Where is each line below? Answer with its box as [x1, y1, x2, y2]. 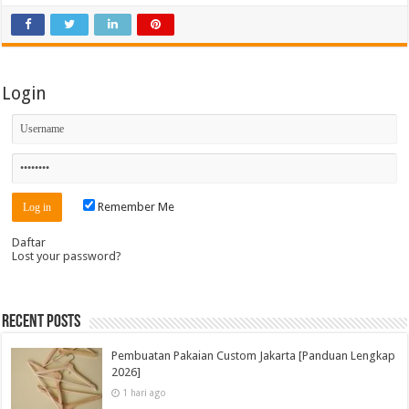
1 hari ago [122, 387, 167, 399]
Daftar [12, 236, 47, 250]
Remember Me [95, 200, 175, 215]
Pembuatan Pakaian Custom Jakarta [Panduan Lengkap [111, 349, 396, 363]
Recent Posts [2, 313, 81, 332]
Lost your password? [12, 249, 122, 264]
